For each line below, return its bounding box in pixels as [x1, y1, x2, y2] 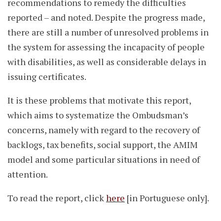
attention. [7, 168, 48, 181]
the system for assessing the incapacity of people [7, 41, 205, 53]
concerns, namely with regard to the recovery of [7, 124, 200, 136]
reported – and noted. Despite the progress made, [7, 11, 205, 24]
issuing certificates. [7, 71, 86, 83]
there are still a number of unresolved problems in [7, 26, 209, 38]
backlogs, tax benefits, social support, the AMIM [7, 139, 198, 151]
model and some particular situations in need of [7, 153, 200, 166]
